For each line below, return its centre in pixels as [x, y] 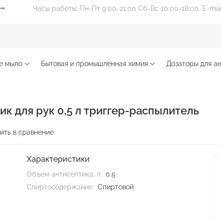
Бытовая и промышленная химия [94, 63]
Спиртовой [115, 187]
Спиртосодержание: [60, 187]
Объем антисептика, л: [64, 174]
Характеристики [58, 159]
